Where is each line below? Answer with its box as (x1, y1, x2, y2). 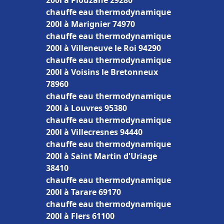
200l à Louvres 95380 (46, 102, 127, 113)
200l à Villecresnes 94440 (46, 126, 142, 137)
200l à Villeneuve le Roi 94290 (46, 42, 161, 53)
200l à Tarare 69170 (46, 186, 121, 197)
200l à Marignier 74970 (46, 18, 135, 29)
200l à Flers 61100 (46, 210, 114, 221)
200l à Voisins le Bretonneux (46, 66, 158, 77)
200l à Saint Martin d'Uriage (46, 150, 157, 161)
